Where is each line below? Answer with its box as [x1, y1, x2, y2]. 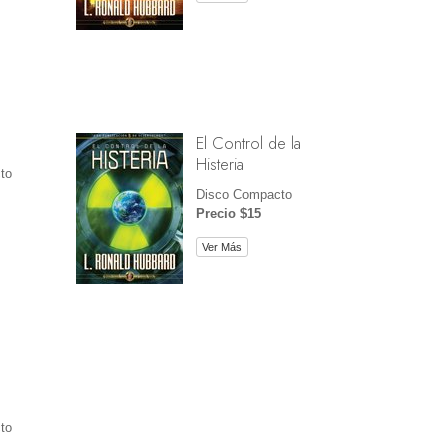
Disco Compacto [195, 187, 292, 203]
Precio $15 [195, 206, 261, 222]
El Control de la [195, 131, 301, 156]
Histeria [195, 152, 244, 177]
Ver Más [201, 240, 242, 253]
